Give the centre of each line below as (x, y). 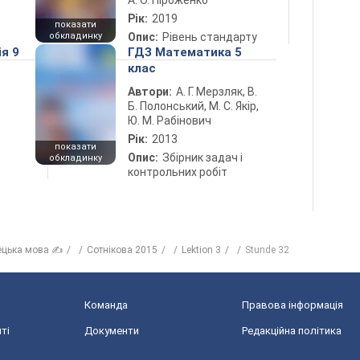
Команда (106, 305)
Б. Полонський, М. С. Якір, (193, 106)
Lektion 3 (201, 250)
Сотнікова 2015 (122, 250)
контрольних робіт (178, 172)
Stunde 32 (267, 250)
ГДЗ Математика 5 (185, 52)
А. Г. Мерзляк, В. (217, 92)
